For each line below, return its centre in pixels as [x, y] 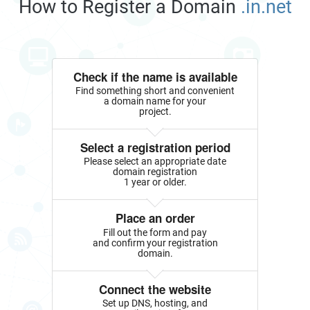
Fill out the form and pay [155, 232]
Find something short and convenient [155, 90]
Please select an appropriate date [155, 162]
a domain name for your [155, 101]
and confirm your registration [155, 243]
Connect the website [155, 289]
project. [155, 111]
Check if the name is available [155, 76]
